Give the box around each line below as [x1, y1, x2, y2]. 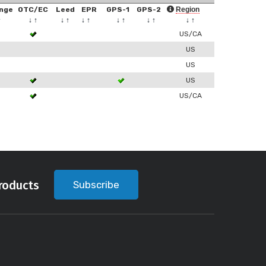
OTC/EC [18, 5, 48, 14]
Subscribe [73, 179, 119, 191]
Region [176, 5, 199, 14]
